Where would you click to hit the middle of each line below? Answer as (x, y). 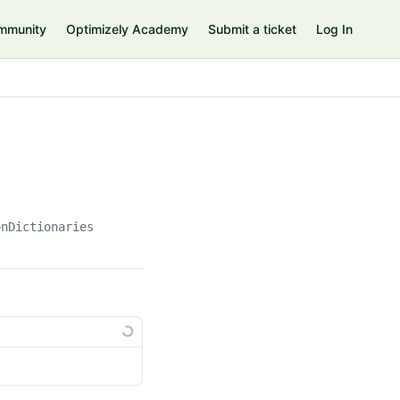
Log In (334, 29)
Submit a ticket (252, 29)
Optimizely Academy (127, 29)
